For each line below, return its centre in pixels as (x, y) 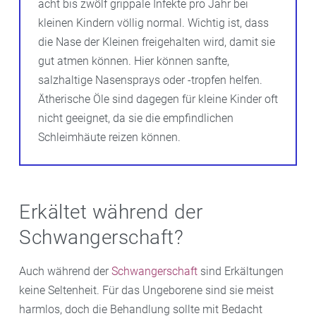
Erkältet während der (111, 212)
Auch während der (65, 271)
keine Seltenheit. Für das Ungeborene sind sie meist (146, 290)
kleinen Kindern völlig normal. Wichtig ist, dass (153, 23)
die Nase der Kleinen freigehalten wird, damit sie (157, 42)
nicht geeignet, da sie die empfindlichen (136, 118)
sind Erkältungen (241, 271)
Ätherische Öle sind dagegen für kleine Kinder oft (158, 99)
